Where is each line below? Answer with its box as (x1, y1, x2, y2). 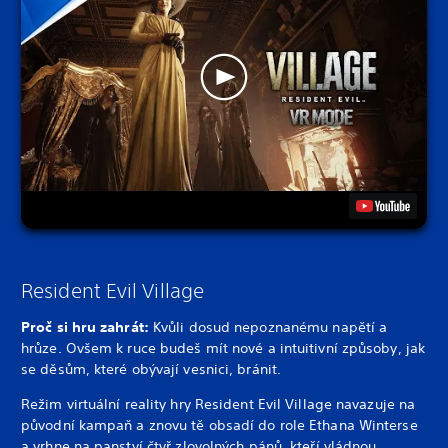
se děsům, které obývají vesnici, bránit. (21, 359, 281, 378)
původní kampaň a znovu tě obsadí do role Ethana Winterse (21, 415, 418, 434)
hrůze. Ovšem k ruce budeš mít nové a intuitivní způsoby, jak (21, 338, 425, 357)
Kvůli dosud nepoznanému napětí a (153, 317, 388, 336)
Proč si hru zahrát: (21, 317, 153, 336)
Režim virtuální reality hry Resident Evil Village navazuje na (21, 394, 416, 413)
